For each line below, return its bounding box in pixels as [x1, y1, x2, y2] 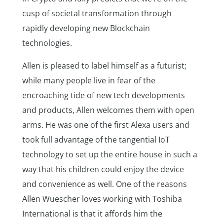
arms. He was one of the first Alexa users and [22, 119, 189, 130]
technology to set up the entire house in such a [22, 149, 197, 160]
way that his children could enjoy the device [22, 164, 184, 175]
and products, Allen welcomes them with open [22, 105, 194, 115]
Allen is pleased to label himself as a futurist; [22, 60, 186, 71]
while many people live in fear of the [22, 75, 155, 86]
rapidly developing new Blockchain [22, 23, 150, 34]
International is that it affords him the [22, 208, 162, 219]
